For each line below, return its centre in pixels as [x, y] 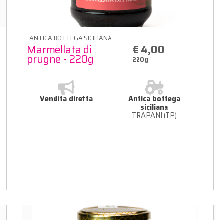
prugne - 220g [60, 59]
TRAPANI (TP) [154, 115]
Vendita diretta [66, 98]
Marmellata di [59, 49]
